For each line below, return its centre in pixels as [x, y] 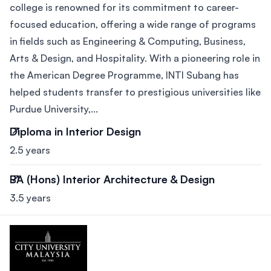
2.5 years [30, 150]
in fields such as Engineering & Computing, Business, [128, 41]
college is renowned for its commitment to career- [124, 8]
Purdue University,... [54, 109]
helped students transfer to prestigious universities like [135, 92]
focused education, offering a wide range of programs [133, 24]
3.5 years [30, 198]
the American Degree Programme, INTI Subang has [124, 75]
